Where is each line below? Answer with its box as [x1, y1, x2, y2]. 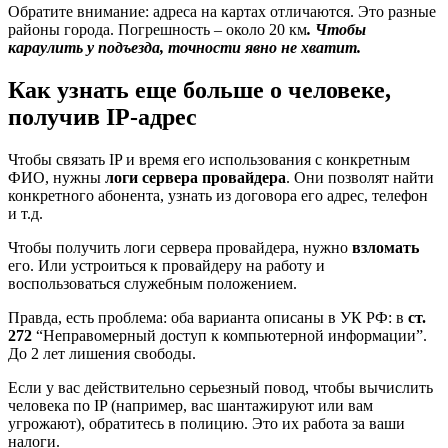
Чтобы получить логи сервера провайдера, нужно [8, 238, 352, 256]
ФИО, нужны [8, 168, 105, 186]
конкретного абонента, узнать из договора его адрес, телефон [8, 186, 428, 204]
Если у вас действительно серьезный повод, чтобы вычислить [8, 378, 433, 396]
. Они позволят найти [286, 168, 434, 186]
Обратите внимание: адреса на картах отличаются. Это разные [8, 3, 436, 21]
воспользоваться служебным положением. [8, 274, 297, 292]
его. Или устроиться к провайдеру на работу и [8, 256, 325, 274]
